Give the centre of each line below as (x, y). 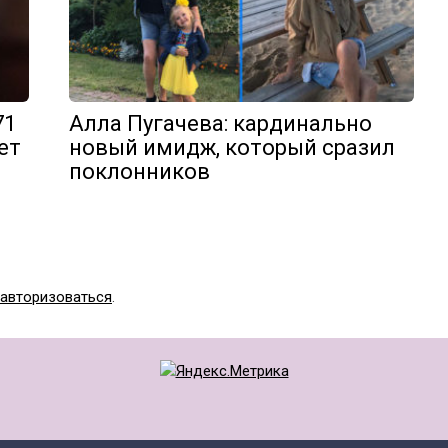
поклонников (139, 171)
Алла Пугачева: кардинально (220, 123)
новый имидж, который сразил (232, 147)
